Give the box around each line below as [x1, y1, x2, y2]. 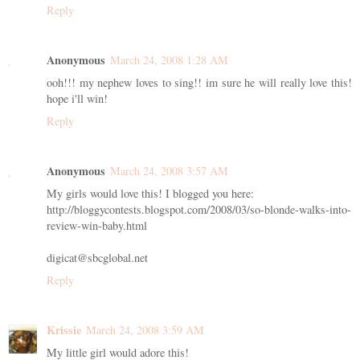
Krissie [47, 321, 81, 338]
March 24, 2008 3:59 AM [86, 321, 204, 337]
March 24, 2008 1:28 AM [110, 51, 228, 67]
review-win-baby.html [47, 217, 147, 233]
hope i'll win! [47, 90, 108, 106]
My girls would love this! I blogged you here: [47, 185, 254, 201]
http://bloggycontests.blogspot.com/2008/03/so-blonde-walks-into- [47, 201, 351, 217]
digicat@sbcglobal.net [47, 249, 148, 265]
